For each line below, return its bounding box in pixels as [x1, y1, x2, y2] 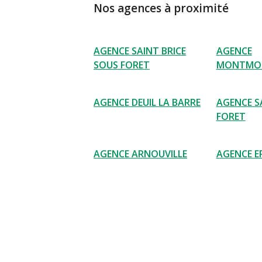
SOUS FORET [94, 58, 150, 72]
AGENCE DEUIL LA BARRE [94, 96, 201, 109]
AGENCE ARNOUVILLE [94, 147, 187, 161]
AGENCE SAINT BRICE [94, 44, 186, 58]
